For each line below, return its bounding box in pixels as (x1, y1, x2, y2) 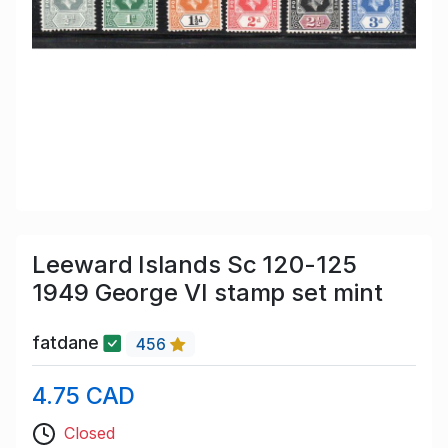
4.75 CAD (32, 380, 136, 410)
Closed (64, 422, 115, 443)
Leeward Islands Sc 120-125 (32, 250, 357, 280)
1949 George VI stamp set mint (32, 278, 383, 308)
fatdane (32, 332, 104, 354)
